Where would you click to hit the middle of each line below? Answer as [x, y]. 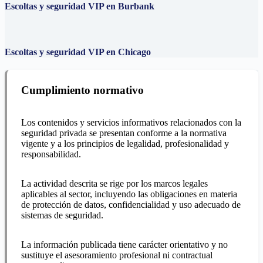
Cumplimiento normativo [82, 90]
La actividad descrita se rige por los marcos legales [114, 184]
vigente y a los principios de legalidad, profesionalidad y [125, 144]
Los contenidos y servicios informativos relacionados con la [131, 123]
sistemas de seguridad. [62, 215]
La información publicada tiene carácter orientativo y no [124, 245]
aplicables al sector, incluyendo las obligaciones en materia [129, 194]
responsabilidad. [51, 154]
